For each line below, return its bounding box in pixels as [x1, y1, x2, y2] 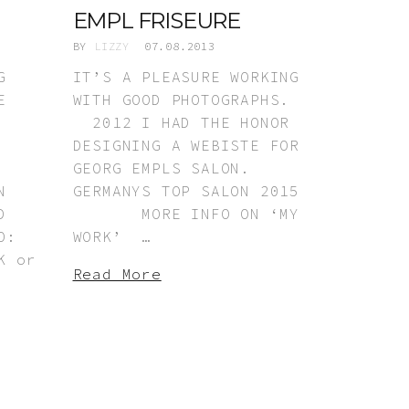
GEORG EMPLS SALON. [72, 158, 250, 177]
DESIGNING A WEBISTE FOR [72, 135, 299, 154]
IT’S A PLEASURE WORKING [72, 67, 299, 86]
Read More [72, 264, 162, 283]
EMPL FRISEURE [72, 6, 240, 34]
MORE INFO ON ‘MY [72, 204, 299, 223]
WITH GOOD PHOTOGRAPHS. [72, 89, 290, 109]
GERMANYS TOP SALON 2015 [72, 181, 299, 200]
